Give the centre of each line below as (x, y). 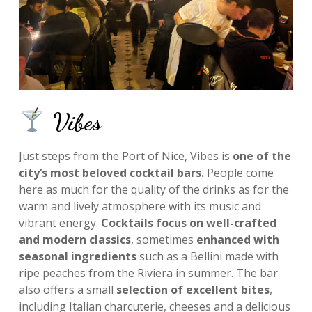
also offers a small (66, 289)
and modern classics (75, 239)
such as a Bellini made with (207, 256)
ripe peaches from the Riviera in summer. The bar (148, 273)
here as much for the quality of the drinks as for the (154, 189)
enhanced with (237, 239)
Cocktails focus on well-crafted (187, 223)
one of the (262, 156)
